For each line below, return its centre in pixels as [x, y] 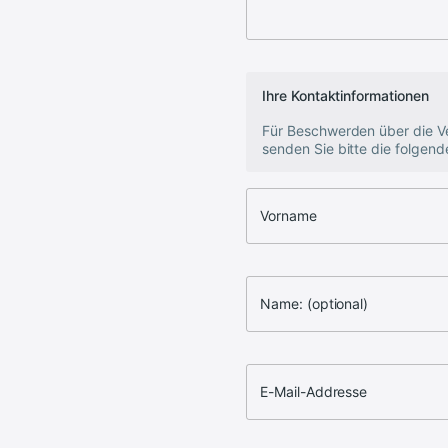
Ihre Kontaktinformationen [345, 95]
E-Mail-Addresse [314, 391]
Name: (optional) [314, 303]
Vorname [288, 215]
